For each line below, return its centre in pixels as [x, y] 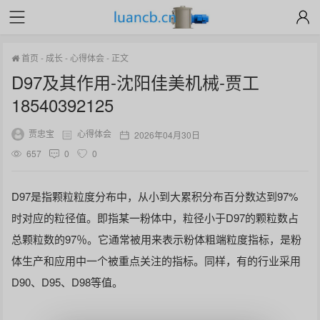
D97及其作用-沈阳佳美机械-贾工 [136, 82]
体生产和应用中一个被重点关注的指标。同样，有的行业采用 [156, 260]
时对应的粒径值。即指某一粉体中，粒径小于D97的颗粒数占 [155, 217]
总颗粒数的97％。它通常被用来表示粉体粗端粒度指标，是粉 [157, 239]
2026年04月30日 [167, 134]
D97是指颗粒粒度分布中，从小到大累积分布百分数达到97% [155, 196]
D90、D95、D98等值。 [67, 281]
